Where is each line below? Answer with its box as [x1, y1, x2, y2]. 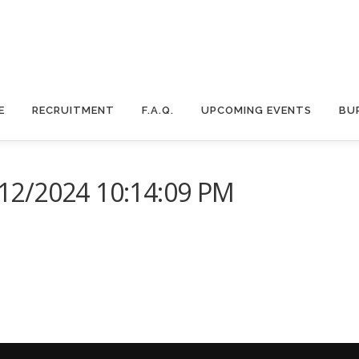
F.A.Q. [142, 104, 174, 116]
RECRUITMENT [32, 104, 115, 116]
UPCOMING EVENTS [201, 104, 312, 116]
